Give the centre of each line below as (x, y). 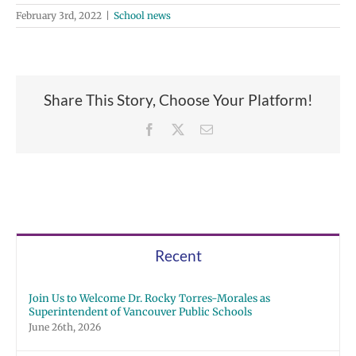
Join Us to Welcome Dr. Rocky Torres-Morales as (149, 299)
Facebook (180, 128)
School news (142, 16)
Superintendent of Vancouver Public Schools (140, 312)
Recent (178, 256)
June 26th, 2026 (65, 327)
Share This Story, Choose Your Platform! (178, 100)
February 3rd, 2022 (59, 16)
